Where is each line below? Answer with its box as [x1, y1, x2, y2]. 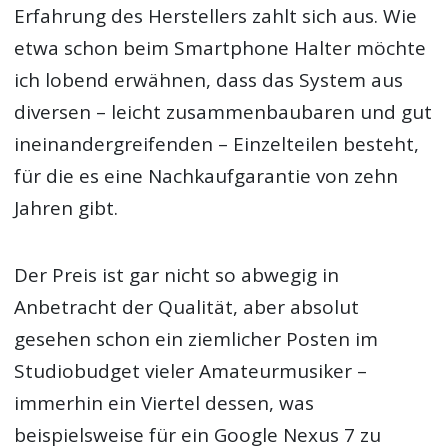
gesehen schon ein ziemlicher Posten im [14, 325, 379, 352]
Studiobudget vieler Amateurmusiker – [14, 357, 368, 384]
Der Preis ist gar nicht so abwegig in [14, 261, 340, 288]
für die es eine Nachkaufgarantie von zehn [14, 163, 399, 190]
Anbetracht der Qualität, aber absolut [14, 293, 360, 320]
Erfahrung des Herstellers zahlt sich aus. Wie [14, 3, 418, 30]
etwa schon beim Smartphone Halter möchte [14, 35, 427, 62]
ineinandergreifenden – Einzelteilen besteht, [14, 131, 420, 158]
